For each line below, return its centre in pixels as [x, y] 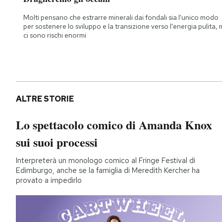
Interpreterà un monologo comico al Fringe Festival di [106, 160]
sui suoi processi [57, 142]
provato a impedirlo [49, 180]
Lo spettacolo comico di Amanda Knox [114, 124]
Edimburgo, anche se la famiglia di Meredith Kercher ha [108, 170]
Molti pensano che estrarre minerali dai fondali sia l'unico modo [121, 17]
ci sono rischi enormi [55, 35]
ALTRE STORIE [45, 99]
